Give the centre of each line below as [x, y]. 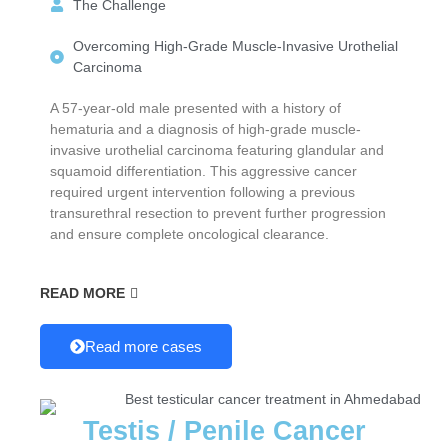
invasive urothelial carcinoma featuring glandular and [217, 149]
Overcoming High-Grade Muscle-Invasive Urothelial [235, 45]
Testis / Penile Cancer [224, 430]
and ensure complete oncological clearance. [189, 233]
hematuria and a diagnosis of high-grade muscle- [205, 128]
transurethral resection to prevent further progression [218, 212]
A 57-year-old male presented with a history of [195, 107]
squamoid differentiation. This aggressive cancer [203, 170]
